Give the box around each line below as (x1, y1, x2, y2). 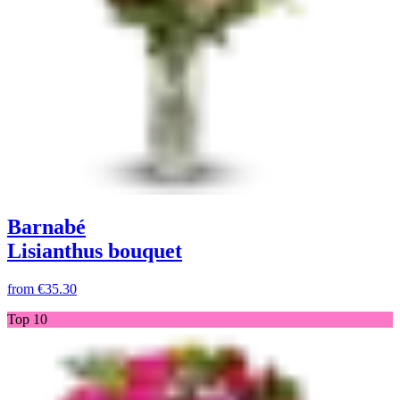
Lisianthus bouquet (7, 239, 182, 263)
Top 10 (7, 312, 47, 328)
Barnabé (7, 215, 86, 239)
